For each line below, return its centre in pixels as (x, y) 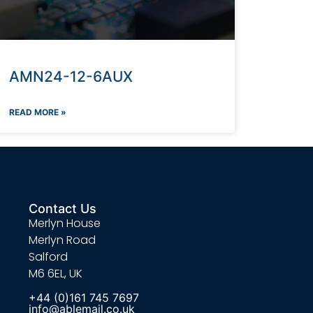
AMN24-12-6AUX (71, 77)
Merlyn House (65, 224)
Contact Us (63, 209)
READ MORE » (37, 112)
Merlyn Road (63, 240)
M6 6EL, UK (56, 274)
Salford (49, 257)
